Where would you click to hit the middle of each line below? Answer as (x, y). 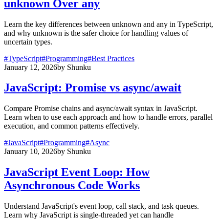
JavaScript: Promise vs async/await (93, 88)
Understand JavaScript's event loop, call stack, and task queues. (101, 206)
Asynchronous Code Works (72, 186)
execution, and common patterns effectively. (72, 126)
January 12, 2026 (31, 67)
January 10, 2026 (31, 152)
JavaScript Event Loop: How (77, 172)
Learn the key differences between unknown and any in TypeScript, (109, 24)
